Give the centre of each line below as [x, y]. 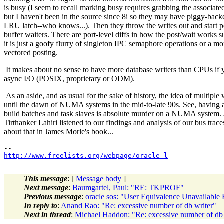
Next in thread [47, 214]
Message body [99, 178]
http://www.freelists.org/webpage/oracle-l [86, 155]
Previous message [53, 196]
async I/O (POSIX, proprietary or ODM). [69, 78]
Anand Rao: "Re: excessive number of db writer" [139, 205]
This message [46, 178]
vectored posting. [31, 52]
